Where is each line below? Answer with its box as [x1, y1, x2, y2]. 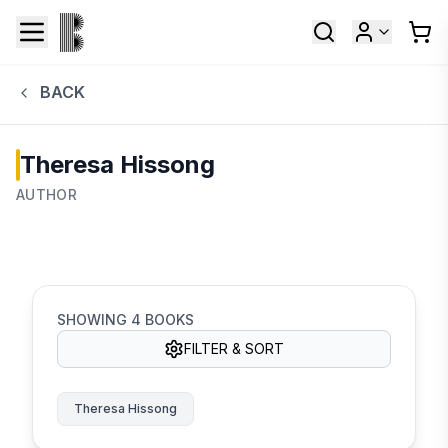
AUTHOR [16, 185, 78, 203]
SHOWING [57, 310, 131, 328]
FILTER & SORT [184, 339, 284, 357]
